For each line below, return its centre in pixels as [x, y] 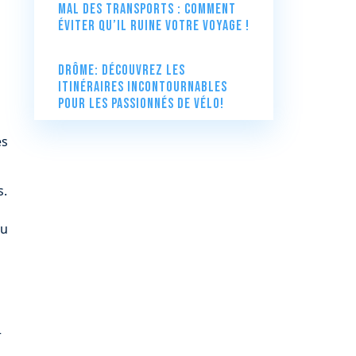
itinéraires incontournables [142, 87]
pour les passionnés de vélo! [141, 103]
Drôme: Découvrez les [121, 70]
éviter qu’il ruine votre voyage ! [153, 25]
